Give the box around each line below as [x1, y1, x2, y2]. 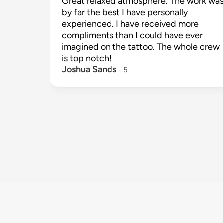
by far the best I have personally [62, 7, 188, 18]
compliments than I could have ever [62, 30, 203, 41]
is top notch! [62, 53, 111, 64]
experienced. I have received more [62, 18, 199, 29]
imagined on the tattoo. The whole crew [62, 41, 220, 52]
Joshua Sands [62, 64, 116, 75]
